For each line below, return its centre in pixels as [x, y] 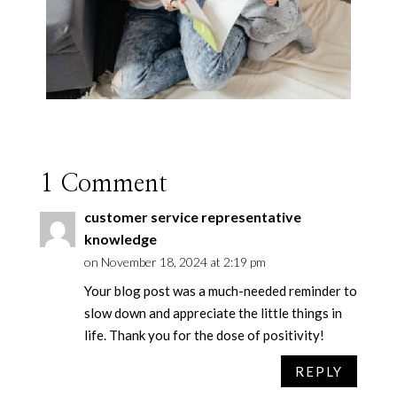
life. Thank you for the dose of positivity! [204, 335]
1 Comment [103, 185]
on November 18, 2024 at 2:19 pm [175, 262]
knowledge [120, 239]
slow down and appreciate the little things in [213, 313]
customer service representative [192, 217]
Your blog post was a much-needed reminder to [220, 291]
